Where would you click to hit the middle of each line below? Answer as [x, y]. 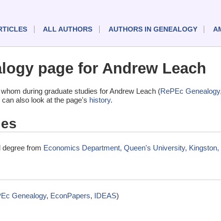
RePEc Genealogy [190, 91]
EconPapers [70, 195]
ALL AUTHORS [68, 30]
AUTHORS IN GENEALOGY [153, 30]
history [100, 100]
